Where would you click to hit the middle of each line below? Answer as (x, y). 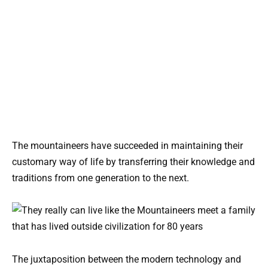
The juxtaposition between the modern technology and (127, 259)
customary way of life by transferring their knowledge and (133, 162)
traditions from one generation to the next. (100, 178)
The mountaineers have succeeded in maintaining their (127, 146)
